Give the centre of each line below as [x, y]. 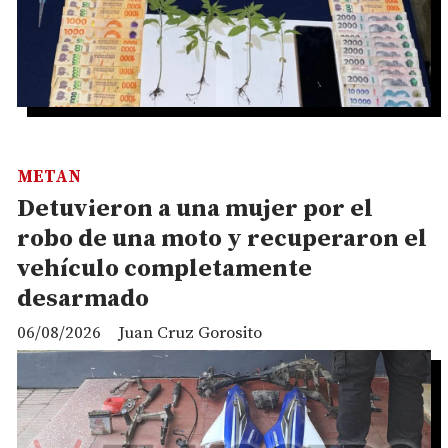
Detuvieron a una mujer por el [195, 209]
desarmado [83, 299]
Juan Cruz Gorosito [190, 332]
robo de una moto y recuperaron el [222, 239]
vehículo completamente [164, 269]
